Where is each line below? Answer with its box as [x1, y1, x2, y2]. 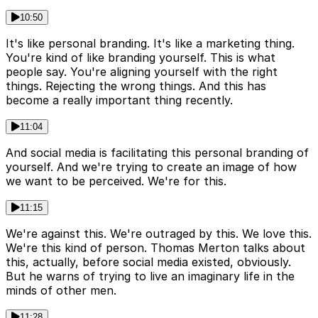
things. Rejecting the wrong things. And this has [6, 79, 266, 94]
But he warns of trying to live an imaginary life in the [6, 269, 295, 284]
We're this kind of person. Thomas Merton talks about [6, 241, 305, 256]
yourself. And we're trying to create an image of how [6, 160, 297, 175]
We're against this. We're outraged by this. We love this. [6, 226, 312, 241]
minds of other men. [6, 283, 116, 298]
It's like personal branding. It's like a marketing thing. [6, 36, 295, 51]
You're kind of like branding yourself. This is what [6, 50, 275, 65]
